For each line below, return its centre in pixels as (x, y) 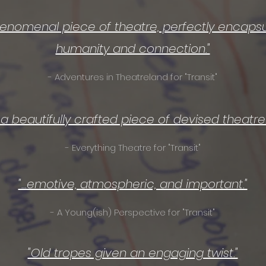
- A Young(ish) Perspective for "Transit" (133, 212)
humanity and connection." (133, 49)
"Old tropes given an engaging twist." (133, 253)
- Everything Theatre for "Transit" (133, 148)
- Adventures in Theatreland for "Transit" (133, 77)
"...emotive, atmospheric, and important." (133, 184)
